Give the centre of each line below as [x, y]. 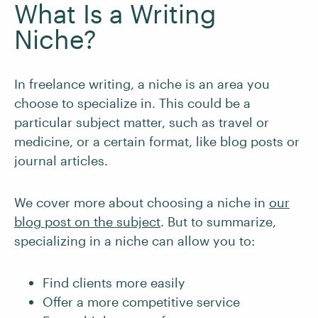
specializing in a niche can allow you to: [135, 241]
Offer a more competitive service [141, 302]
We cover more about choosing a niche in [142, 202]
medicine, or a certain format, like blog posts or [157, 141]
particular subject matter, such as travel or [142, 122]
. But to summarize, [218, 221]
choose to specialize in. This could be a [132, 103]
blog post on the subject [87, 221]
